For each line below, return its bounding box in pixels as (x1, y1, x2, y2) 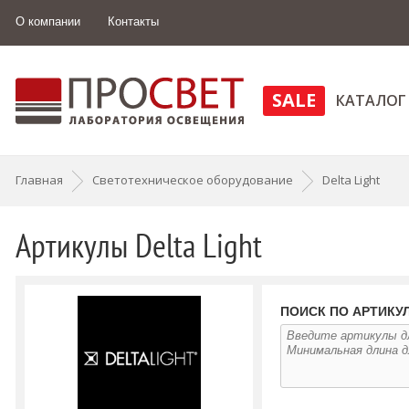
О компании (16, 15, 80, 28)
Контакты (108, 15, 159, 28)
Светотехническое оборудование (92, 172, 293, 189)
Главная (16, 172, 63, 189)
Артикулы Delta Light (16, 224, 262, 267)
